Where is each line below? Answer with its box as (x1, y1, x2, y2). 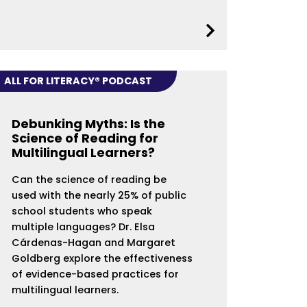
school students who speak (11, 204, 152, 218)
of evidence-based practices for (11, 267, 179, 281)
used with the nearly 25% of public (11, 188, 186, 202)
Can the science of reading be (11, 172, 167, 186)
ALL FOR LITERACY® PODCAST (4, 74, 153, 88)
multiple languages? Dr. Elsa (11, 219, 155, 234)
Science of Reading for (11, 129, 158, 147)
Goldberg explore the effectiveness (11, 251, 193, 265)
